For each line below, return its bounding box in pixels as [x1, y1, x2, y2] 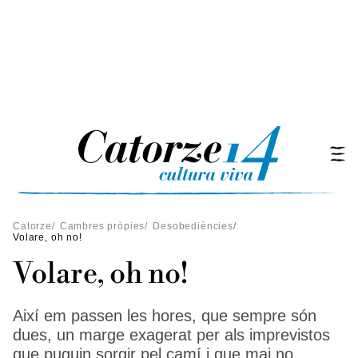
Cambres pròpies [59, 221, 145, 232]
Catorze [13, 221, 52, 232]
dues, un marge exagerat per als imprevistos [13, 326, 330, 344]
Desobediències [153, 221, 233, 232]
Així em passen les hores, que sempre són [13, 307, 316, 324]
